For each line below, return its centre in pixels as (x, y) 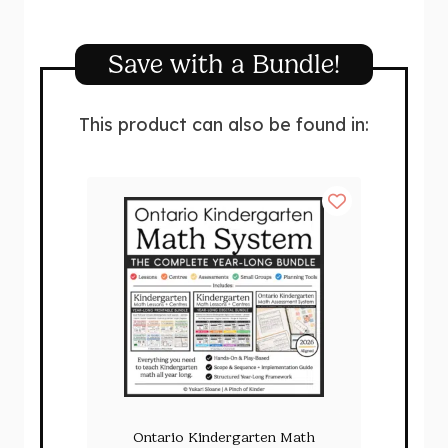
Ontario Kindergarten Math (224, 437)
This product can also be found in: (224, 124)
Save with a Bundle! (223, 64)
